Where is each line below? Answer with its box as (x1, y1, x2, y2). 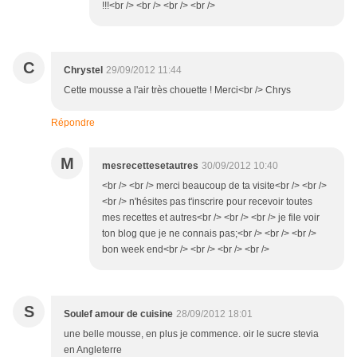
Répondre (51, 117, 95, 129)
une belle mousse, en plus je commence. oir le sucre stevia (64, 328, 319, 340)
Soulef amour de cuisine (64, 308, 173, 320)
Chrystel (64, 65, 103, 76)
